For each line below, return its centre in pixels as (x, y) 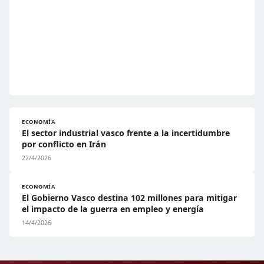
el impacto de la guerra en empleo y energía (113, 209)
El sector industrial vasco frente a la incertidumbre (126, 133)
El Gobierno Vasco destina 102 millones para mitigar (129, 198)
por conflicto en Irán (64, 144)
